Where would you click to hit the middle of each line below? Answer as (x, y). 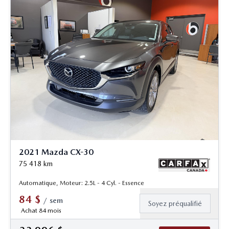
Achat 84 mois (41, 211)
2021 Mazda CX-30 (56, 152)
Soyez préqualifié (175, 204)
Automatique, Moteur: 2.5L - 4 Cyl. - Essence (82, 183)
